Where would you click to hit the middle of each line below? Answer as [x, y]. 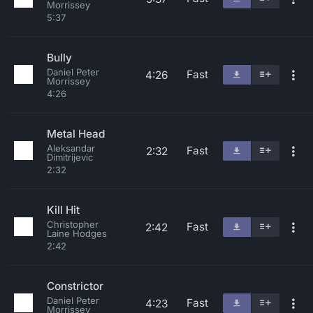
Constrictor [75, 286]
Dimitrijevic [70, 157]
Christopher [73, 224]
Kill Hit [63, 210]
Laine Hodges [77, 233]
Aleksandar [71, 148]
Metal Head [76, 134]
